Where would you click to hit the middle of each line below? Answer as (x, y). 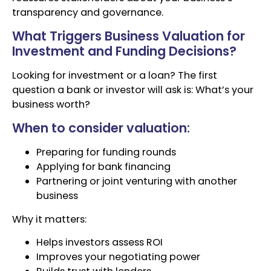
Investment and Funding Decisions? (124, 51)
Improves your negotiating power (118, 257)
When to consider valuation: (101, 128)
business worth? (51, 104)
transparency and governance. (88, 12)
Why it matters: (49, 219)
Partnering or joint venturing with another (137, 181)
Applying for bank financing (103, 167)
